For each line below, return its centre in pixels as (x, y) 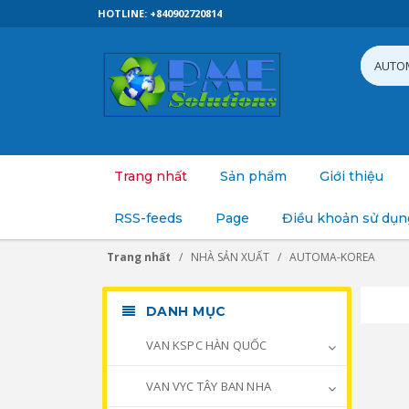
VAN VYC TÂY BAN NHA (207, 386)
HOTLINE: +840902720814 (160, 13)
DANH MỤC (184, 311)
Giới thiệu (351, 176)
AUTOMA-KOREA (332, 257)
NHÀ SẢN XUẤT (230, 257)
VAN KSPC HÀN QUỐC (205, 345)
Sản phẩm (253, 176)
